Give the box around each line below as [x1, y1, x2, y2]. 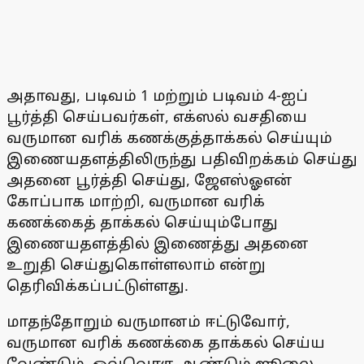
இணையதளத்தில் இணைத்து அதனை [6, 233, 309, 253]
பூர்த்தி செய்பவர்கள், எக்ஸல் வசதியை [6, 106, 307, 127]
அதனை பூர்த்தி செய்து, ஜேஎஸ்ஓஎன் [6, 170, 292, 190]
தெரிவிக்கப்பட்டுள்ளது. [6, 275, 188, 296]
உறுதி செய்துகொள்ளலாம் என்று [6, 254, 266, 275]
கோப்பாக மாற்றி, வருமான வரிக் [6, 191, 265, 211]
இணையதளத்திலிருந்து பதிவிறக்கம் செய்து [6, 149, 357, 169]
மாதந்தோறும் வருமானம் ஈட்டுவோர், [6, 311, 290, 331]
